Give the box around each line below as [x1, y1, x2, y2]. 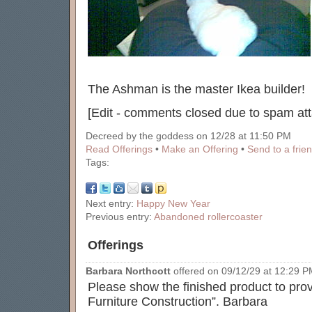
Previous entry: [86, 212, 154, 222]
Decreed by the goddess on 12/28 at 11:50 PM [86, 131, 291, 141]
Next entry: [86, 198, 136, 209]
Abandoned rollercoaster [154, 212, 263, 222]
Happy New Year [136, 198, 210, 209]
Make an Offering [162, 144, 238, 155]
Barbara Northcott [86, 266, 171, 276]
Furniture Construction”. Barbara [88, 295, 267, 309]
